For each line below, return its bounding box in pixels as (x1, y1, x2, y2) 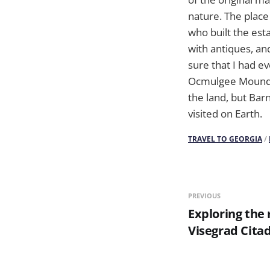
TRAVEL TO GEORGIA (188, 134, 262, 145)
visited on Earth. (188, 107, 262, 121)
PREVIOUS (188, 191, 221, 201)
